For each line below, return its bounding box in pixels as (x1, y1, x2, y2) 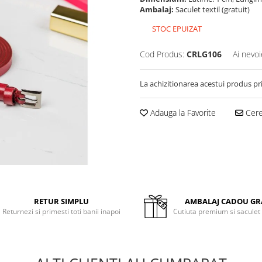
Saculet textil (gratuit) (175, 4, 251, 15)
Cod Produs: (140, 49, 184, 60)
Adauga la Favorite (148, 107, 216, 118)
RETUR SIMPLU (34, 196, 89, 206)
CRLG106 (187, 49, 222, 60)
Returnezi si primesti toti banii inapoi (2, 206, 121, 216)
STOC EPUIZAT (150, 23, 202, 34)
